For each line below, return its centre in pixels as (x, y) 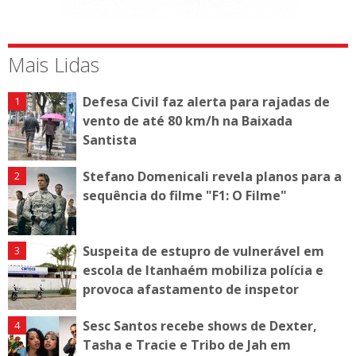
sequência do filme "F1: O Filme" (185, 195)
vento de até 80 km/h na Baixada (188, 120)
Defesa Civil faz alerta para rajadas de (206, 101)
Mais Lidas (54, 64)
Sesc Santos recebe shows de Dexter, (200, 325)
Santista (110, 139)
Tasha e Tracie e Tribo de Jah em (187, 344)
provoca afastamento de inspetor (191, 289)
